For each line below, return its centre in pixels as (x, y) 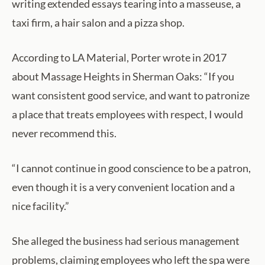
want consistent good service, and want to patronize (131, 96)
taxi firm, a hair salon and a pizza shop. (98, 23)
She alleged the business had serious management (126, 241)
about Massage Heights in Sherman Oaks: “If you (123, 77)
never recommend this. (64, 133)
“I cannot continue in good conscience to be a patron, (131, 168)
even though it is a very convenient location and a (123, 187)
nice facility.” (41, 206)
